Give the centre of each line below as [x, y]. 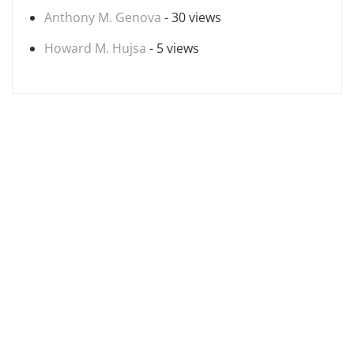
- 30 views [191, 17]
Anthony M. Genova [103, 17]
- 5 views [173, 48]
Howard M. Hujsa [95, 48]
